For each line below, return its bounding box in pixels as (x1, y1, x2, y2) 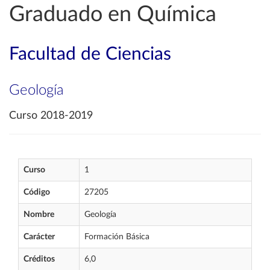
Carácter (24, 233, 55, 241)
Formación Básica (84, 233, 149, 241)
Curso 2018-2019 (9, 110, 93, 121)
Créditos (24, 255, 55, 263)
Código (24, 188, 50, 196)
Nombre (24, 210, 54, 219)
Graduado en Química (9, 4, 216, 25)
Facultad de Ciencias (9, 45, 171, 63)
